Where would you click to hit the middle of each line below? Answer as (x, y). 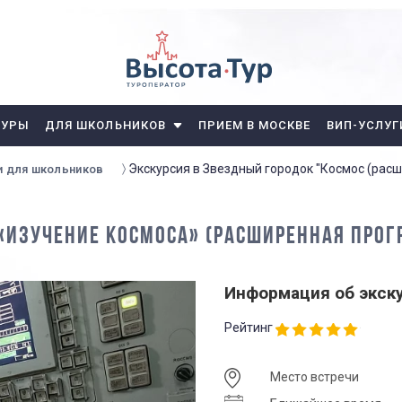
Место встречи (315, 377)
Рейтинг (249, 328)
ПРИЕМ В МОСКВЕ (254, 125)
